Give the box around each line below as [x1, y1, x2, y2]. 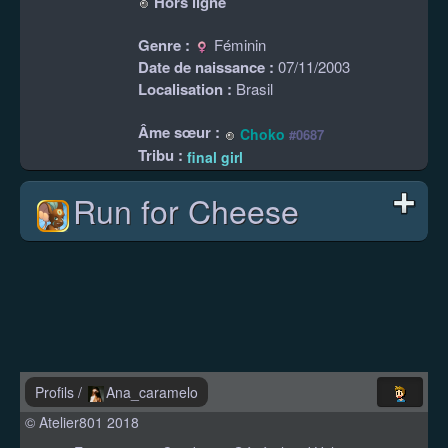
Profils [35, 381, 78, 402]
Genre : [138, 34, 190, 57]
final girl [187, 147, 243, 168]
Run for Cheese [73, 187, 299, 234]
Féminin [210, 34, 266, 56]
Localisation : [138, 78, 232, 101]
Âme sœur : [138, 121, 220, 144]
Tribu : [138, 144, 187, 167]
